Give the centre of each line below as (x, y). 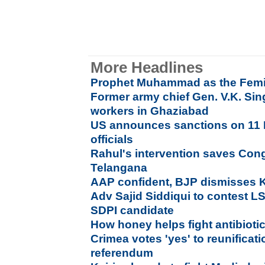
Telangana (119, 168)
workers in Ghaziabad (150, 111)
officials (112, 139)
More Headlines (147, 67)
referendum (122, 253)
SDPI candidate (132, 210)
